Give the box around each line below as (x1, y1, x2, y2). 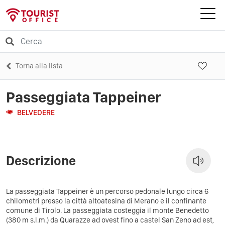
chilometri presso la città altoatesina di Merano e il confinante (6, 196, 206, 205)
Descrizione (6, 153, 76, 168)
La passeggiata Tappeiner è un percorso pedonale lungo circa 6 (6, 186, 208, 196)
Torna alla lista (16, 61, 63, 70)
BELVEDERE (17, 107, 55, 117)
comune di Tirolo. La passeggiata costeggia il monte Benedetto (6, 205, 209, 215)
